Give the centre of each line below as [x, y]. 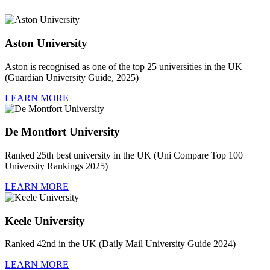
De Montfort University [62, 132]
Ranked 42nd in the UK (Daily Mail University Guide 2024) [120, 244]
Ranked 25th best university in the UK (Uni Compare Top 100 [124, 155]
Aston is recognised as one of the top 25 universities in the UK [124, 66]
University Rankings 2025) [56, 166]
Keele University [45, 221]
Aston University [46, 43]
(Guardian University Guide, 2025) [72, 77]
